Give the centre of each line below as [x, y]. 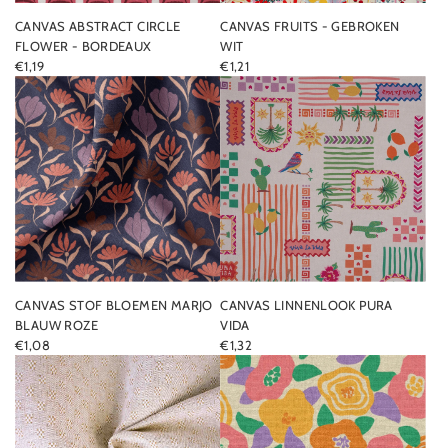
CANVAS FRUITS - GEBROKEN [310, 26]
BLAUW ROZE [56, 324]
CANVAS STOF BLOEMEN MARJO [114, 304]
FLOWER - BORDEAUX [83, 46]
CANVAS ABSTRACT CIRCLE [98, 26]
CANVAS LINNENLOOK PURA [306, 304]
